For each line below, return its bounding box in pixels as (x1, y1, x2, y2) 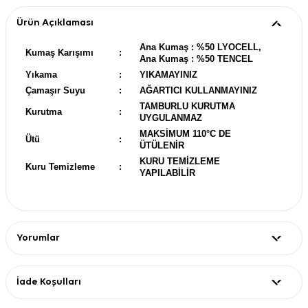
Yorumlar (16, 232, 60, 243)
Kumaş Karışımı (25, 47, 93, 58)
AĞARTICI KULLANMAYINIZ (140, 85, 257, 96)
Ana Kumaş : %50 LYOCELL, (140, 41, 261, 52)
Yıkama (25, 69, 57, 80)
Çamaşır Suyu (25, 85, 85, 96)
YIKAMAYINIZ (140, 69, 197, 80)
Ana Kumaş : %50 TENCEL (140, 53, 253, 64)
